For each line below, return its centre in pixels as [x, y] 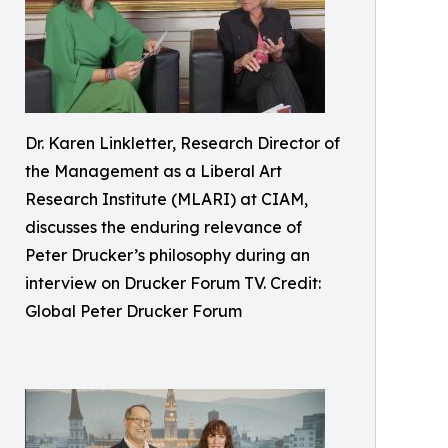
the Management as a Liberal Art [153, 171]
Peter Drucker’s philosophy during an [167, 255]
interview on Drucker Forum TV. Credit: [173, 283]
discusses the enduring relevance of [163, 227]
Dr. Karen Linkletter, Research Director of [182, 143]
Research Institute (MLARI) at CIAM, [166, 199]
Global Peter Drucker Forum [133, 311]
